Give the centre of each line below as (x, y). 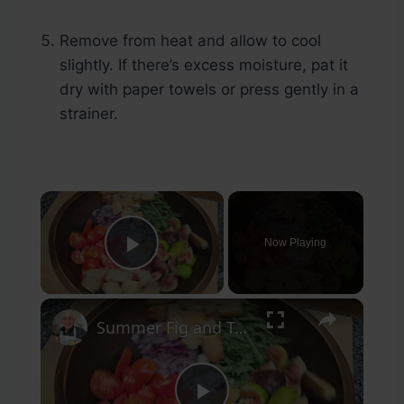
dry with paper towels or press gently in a (209, 90)
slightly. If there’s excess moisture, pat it (204, 65)
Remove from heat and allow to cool (190, 41)
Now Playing (296, 243)
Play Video (197, 270)
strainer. (89, 114)
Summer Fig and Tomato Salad (240, 328)
